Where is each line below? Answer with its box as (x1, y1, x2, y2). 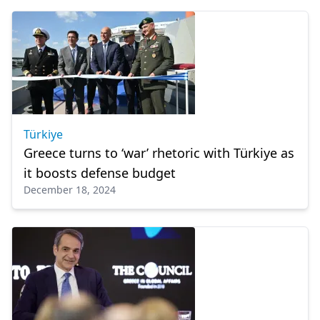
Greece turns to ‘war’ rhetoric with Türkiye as (24, 144, 294, 161)
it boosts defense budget (24, 164, 176, 181)
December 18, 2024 (24, 183, 116, 196)
